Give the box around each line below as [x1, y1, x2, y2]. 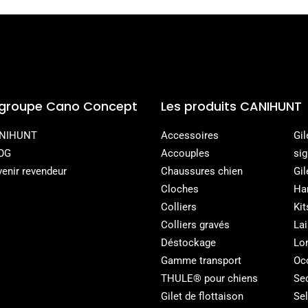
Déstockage [160, 236, 216, 249]
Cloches [160, 182, 199, 195]
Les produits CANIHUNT [160, 97, 302, 115]
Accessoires [160, 129, 219, 142]
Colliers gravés [160, 218, 230, 231]
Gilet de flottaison [160, 289, 243, 302]
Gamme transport [160, 254, 241, 267]
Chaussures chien [160, 164, 243, 177]
